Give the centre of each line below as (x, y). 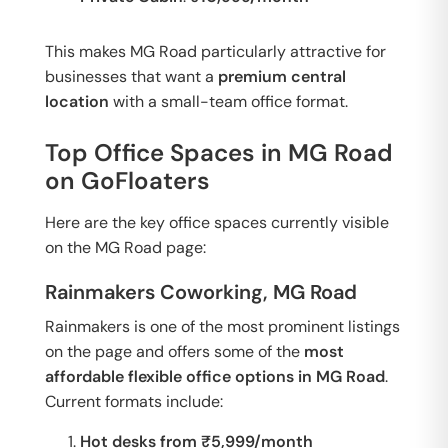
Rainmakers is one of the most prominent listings (222, 326)
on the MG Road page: (125, 247)
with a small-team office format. (228, 101)
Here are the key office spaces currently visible (217, 222)
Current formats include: (134, 401)
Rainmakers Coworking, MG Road (201, 292)
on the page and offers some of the (172, 351)
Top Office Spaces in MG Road (219, 152)
